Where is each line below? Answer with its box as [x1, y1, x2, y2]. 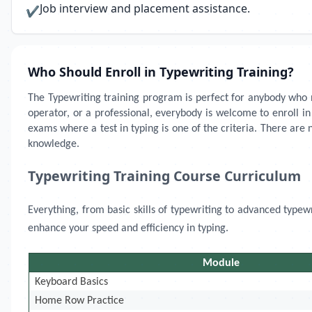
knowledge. [28, 139, 79, 150]
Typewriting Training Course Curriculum [28, 166, 301, 185]
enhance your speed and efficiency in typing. [28, 223, 228, 234]
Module [203, 258, 240, 269]
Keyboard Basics [35, 276, 109, 288]
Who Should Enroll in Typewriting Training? [28, 63, 294, 80]
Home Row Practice [35, 295, 125, 306]
